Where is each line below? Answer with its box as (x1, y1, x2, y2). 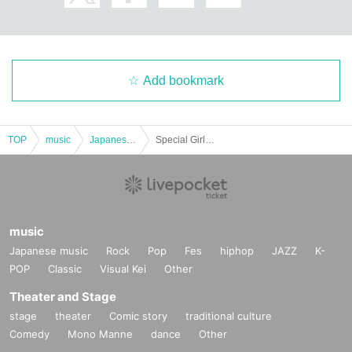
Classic (48, 262, 82, 275)
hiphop (220, 244, 254, 257)
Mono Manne (68, 327, 133, 340)
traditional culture (185, 309, 272, 322)
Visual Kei (100, 262, 146, 275)
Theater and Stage (9, 288, 116, 304)
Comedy (9, 327, 49, 340)
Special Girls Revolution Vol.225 (205, 134, 214, 145)
